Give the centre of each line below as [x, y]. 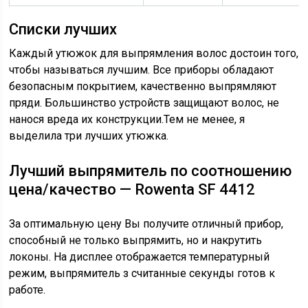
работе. [27, 290]
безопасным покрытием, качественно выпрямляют [143, 86]
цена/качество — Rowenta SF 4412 [132, 189]
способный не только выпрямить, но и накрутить [136, 240]
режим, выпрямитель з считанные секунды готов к [142, 273]
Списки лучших [63, 29]
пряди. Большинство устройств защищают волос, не [144, 103]
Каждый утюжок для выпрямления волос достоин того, [154, 53]
